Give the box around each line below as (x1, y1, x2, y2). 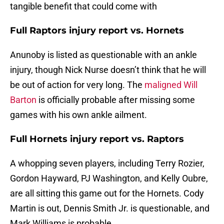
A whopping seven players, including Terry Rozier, (10, 158, 204, 169)
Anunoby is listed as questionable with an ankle (10, 49, 197, 60)
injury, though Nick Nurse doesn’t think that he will (10, 64, 206, 75)
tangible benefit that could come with (10, 1, 157, 12)
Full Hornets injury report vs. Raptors (10, 133, 184, 145)
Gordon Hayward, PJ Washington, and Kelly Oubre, (10, 173, 208, 184)
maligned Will (144, 79, 197, 90)
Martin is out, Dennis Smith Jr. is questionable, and (10, 203, 209, 214)
